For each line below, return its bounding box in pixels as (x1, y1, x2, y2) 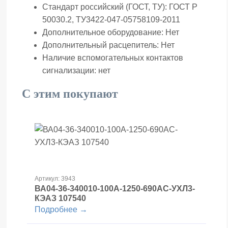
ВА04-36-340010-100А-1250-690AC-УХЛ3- (35, 184, 195, 193)
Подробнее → (35, 205, 88, 214)
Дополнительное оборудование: (42, 28, 165, 37)
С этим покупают (22, 87, 118, 101)
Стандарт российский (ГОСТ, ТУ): (42, 3, 169, 12)
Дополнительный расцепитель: (42, 41, 161, 50)
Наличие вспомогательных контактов (42, 53, 183, 63)
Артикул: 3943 (35, 175, 75, 183)
